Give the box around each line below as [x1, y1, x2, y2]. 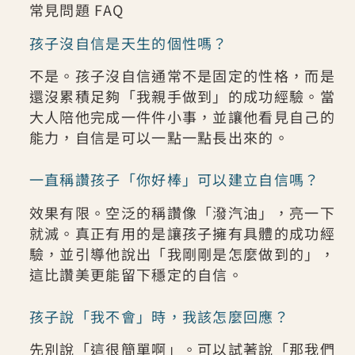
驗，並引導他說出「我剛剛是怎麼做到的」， [29, 242, 335, 264]
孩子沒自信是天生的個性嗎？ [29, 32, 228, 53]
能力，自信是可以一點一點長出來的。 [29, 127, 289, 148]
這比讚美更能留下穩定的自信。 [29, 263, 244, 284]
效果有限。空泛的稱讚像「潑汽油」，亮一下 [29, 201, 335, 223]
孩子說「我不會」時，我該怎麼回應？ [29, 305, 289, 326]
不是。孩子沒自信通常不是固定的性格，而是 [29, 65, 335, 86]
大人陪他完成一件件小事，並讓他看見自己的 [29, 106, 335, 128]
